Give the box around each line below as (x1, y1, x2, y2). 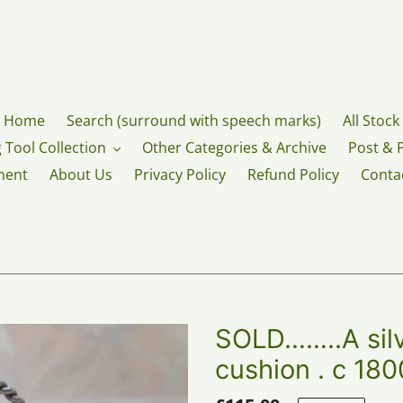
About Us (49, 165, 112, 184)
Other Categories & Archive (141, 138, 327, 157)
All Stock (342, 111, 399, 130)
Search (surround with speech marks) (66, 111, 321, 130)
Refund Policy (246, 165, 339, 184)
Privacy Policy (133, 165, 226, 184)
